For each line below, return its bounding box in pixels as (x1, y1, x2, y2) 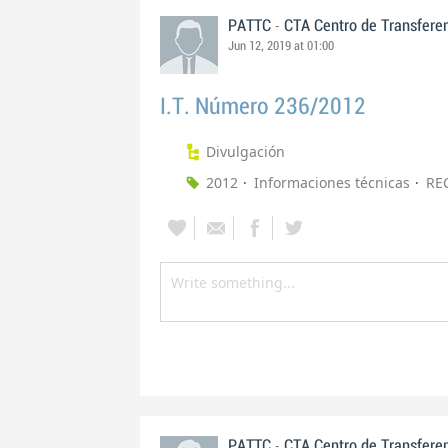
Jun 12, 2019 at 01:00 (228, 39, 334, 53)
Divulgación (206, 142, 285, 161)
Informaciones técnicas (254, 173, 410, 192)
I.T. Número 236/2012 (160, 94, 366, 119)
